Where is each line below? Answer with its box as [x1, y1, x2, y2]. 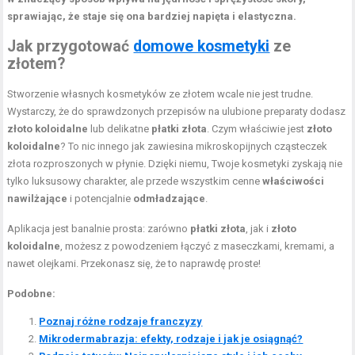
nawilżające [7, 192, 68, 204]
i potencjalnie [67, 192, 134, 204]
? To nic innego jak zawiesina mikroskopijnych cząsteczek [60, 139, 328, 152]
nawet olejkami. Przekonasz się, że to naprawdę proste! [7, 257, 261, 269]
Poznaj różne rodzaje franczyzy [39, 315, 203, 327]
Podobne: [7, 287, 56, 300]
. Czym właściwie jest [207, 122, 307, 135]
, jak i [246, 222, 272, 235]
